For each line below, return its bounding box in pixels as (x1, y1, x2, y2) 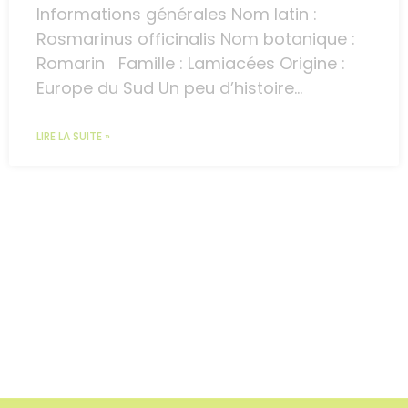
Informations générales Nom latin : (36, 3, 317, 26)
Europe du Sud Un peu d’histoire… (36, 76, 325, 100)
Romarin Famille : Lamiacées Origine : (36, 52, 345, 76)
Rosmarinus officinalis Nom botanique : (36, 27, 355, 51)
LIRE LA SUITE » (36, 128, 110, 145)
